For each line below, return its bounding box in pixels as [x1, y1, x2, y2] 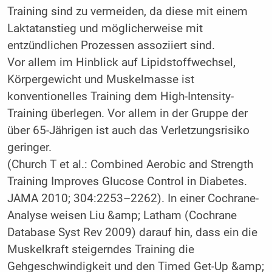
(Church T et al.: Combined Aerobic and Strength [7, 158, 253, 172]
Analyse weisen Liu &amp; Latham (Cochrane [7, 209, 237, 223]
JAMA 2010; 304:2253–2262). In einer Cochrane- [7, 192, 259, 206]
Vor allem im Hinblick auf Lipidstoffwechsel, [7, 56, 236, 70]
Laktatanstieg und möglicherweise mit [7, 22, 203, 36]
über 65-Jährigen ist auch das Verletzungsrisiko [7, 124, 250, 138]
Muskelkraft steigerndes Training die [7, 243, 194, 257]
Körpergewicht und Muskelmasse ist [7, 73, 194, 87]
